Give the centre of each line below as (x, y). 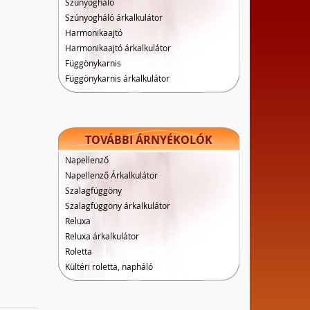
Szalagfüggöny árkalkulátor (117, 206)
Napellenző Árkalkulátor (111, 175)
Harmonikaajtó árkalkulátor (118, 48)
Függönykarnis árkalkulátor (117, 78)
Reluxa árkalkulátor (102, 236)
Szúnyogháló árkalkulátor (113, 17)
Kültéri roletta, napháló (109, 266)
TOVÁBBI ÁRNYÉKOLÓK (148, 140)
